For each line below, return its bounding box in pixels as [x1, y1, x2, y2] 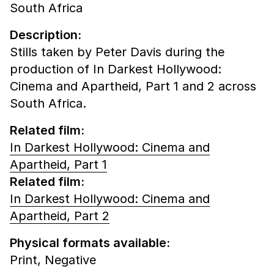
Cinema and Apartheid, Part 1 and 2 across [10, 79, 256, 94]
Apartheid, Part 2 [10, 209, 109, 224]
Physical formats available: [10, 235, 170, 251]
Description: [10, 28, 81, 43]
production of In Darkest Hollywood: [10, 62, 221, 77]
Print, [10, 253, 45, 268]
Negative [45, 253, 96, 268]
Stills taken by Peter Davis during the [10, 45, 224, 60]
